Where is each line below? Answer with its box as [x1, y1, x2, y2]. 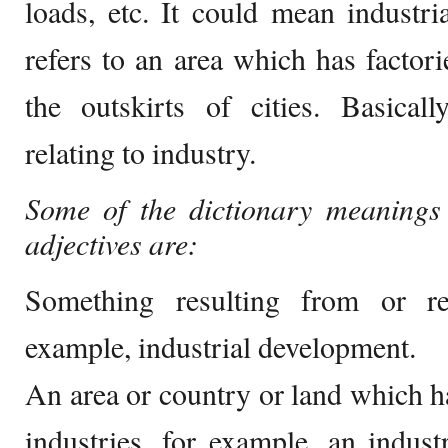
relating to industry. [25, 132, 256, 172]
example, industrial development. [25, 326, 416, 366]
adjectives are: [25, 223, 198, 263]
